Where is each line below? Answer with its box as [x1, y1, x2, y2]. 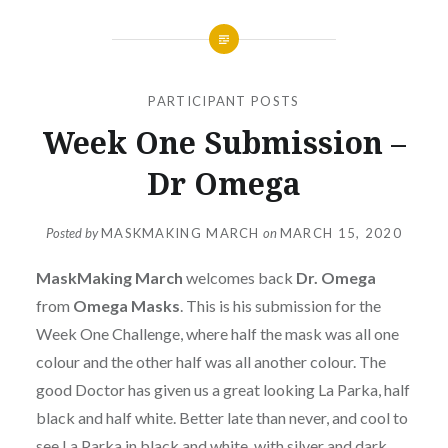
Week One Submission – [42, 121, 406, 163]
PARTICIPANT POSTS [148, 92, 300, 109]
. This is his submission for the [179, 296, 381, 316]
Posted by [45, 225, 101, 242]
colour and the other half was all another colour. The [35, 352, 386, 372]
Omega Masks [72, 296, 180, 316]
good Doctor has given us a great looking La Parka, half [35, 380, 410, 400]
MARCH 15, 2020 [279, 225, 402, 242]
